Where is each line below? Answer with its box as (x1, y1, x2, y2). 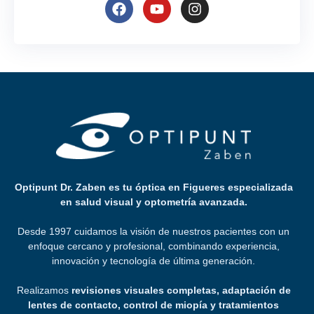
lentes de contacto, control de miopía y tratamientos (28, 299, 279, 310)
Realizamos (16, 284, 71, 296)
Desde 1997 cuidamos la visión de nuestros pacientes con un (18, 225, 289, 237)
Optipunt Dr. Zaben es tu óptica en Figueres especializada (14, 181, 293, 193)
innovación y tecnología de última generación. (52, 254, 255, 266)
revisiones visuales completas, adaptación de (71, 284, 291, 296)
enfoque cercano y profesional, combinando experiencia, (27, 240, 280, 252)
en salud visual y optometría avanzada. (60, 196, 247, 207)
